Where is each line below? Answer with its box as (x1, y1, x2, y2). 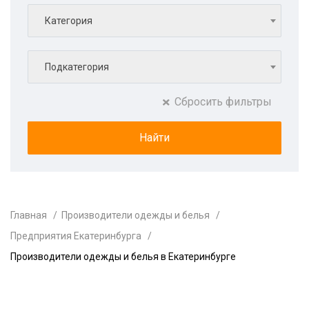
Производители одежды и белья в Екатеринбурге (10, 251, 236, 262)
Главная (10, 210, 47, 221)
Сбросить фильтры (175, 95, 272, 108)
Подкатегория (45, 61, 109, 72)
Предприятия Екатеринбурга (10, 230, 141, 241)
